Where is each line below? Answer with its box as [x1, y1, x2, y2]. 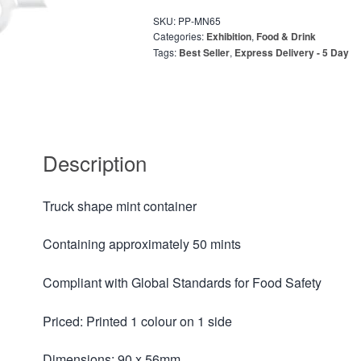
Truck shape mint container [43, 196, 197, 215]
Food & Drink [255, 29, 316, 44]
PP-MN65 [177, 14, 221, 28]
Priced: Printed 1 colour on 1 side [43, 311, 233, 330]
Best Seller [178, 45, 230, 60]
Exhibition [205, 29, 251, 44]
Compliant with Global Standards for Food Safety [43, 272, 322, 292]
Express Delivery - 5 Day [234, 45, 349, 60]
